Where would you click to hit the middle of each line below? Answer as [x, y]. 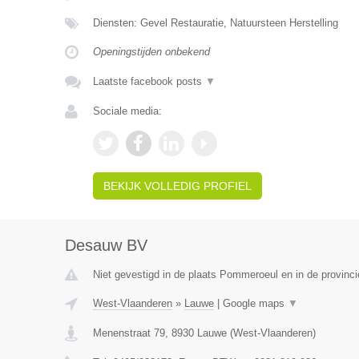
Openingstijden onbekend [151, 52]
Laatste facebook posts [149, 81]
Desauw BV [106, 245]
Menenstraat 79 [129, 333]
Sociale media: [127, 111]
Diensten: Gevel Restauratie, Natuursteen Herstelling [215, 23]
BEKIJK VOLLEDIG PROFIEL [177, 186]
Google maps [255, 303]
